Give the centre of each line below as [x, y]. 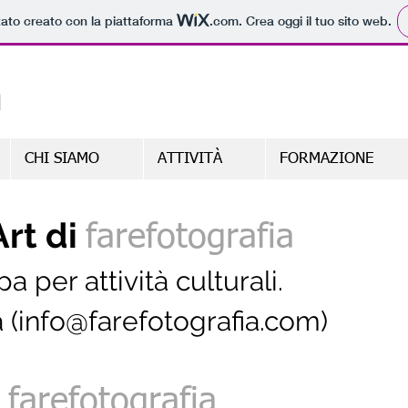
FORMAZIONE [327, 159]
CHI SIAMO [62, 159]
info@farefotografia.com [169, 321]
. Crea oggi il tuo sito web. [315, 21]
